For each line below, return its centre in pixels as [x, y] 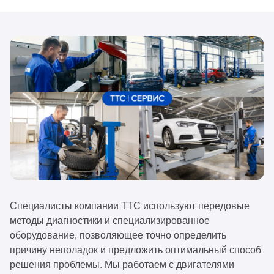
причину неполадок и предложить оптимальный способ [135, 250]
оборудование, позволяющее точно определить [118, 235]
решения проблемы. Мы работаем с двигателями [122, 265]
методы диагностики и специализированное [110, 221]
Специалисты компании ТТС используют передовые [130, 206]
